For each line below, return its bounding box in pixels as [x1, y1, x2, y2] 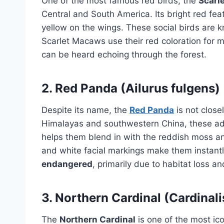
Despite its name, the [41, 104, 129, 115]
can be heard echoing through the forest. [41, 49, 206, 59]
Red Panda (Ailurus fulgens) [55, 80, 220, 95]
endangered [41, 158, 92, 169]
